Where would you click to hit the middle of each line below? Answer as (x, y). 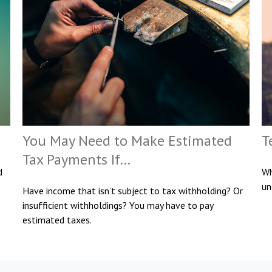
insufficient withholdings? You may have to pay (118, 206)
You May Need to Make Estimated (127, 141)
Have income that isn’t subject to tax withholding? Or (133, 191)
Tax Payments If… (77, 160)
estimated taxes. (57, 220)
